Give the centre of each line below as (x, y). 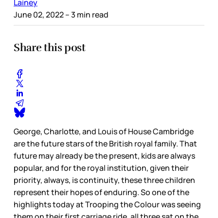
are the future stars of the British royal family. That (105, 143)
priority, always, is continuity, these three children (104, 180)
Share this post (50, 48)
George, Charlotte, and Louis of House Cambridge (104, 131)
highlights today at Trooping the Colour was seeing (107, 204)
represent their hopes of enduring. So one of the (101, 192)
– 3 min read (86, 15)
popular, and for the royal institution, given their (101, 168)
